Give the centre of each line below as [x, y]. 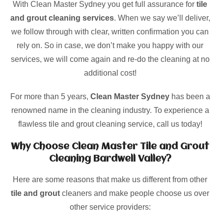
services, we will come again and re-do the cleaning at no [110, 59]
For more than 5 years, [50, 96]
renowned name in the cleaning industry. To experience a [110, 110]
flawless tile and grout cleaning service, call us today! [110, 124]
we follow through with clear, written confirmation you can [110, 32]
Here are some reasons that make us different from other [110, 179]
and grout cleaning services [62, 18]
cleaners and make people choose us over [135, 193]
